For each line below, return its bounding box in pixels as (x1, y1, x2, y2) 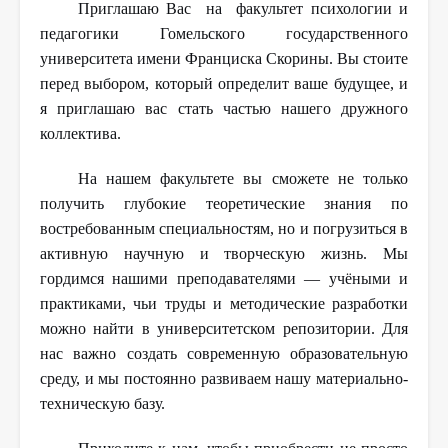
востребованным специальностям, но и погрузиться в (40, 220, 408, 238)
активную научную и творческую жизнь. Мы (40, 245, 408, 263)
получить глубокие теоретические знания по (40, 195, 408, 213)
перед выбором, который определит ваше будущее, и (40, 75, 408, 93)
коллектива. (40, 125, 121, 143)
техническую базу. (40, 395, 165, 413)
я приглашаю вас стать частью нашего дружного (40, 100, 408, 118)
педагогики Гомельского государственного (40, 25, 408, 43)
